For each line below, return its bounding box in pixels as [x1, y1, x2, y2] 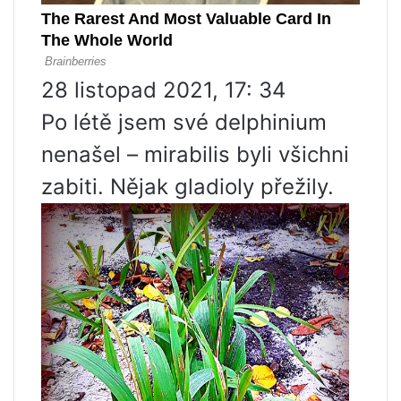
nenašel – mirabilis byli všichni [41, 141, 349, 167]
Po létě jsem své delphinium [41, 108, 327, 135]
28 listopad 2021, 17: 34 [41, 76, 286, 103]
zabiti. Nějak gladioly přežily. [41, 173, 334, 200]
